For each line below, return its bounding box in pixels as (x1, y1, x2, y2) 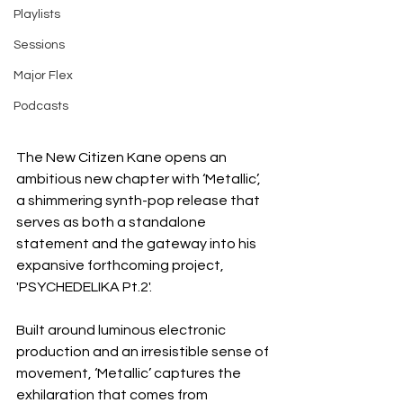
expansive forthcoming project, (16, 258, 227, 273)
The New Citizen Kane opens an (16, 150, 229, 166)
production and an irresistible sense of (16, 345, 272, 360)
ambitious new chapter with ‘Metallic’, (16, 172, 264, 187)
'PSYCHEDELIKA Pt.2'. (16, 280, 152, 295)
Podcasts (13, 100, 68, 112)
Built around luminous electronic (16, 323, 228, 338)
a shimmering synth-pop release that (16, 193, 263, 209)
